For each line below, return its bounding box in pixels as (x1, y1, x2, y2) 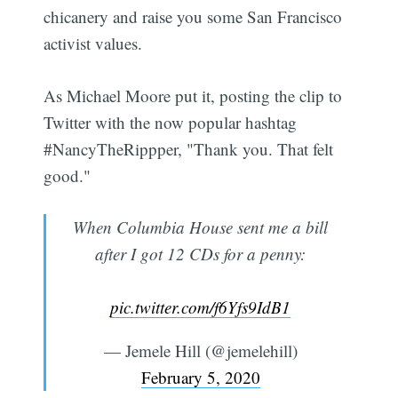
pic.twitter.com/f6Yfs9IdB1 (110, 296, 291, 319)
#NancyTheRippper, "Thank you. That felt (44, 137, 334, 160)
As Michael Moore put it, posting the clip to (44, 84, 343, 107)
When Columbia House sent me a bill (73, 216, 328, 239)
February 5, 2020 (140, 366, 260, 389)
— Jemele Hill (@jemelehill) (103, 339, 298, 362)
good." (44, 163, 92, 187)
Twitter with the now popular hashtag (44, 110, 298, 133)
